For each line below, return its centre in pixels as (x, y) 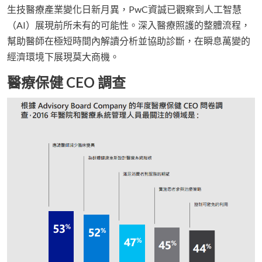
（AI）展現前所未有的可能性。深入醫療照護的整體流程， (129, 25)
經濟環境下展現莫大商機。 (63, 57)
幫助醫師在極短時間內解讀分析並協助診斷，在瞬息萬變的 (129, 41)
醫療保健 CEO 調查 (66, 82)
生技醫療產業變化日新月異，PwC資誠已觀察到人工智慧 (124, 9)
